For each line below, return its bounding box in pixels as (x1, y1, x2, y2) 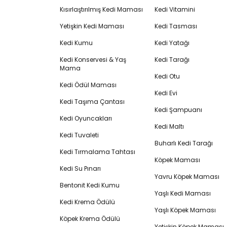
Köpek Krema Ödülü (60, 214, 120, 223)
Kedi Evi (154, 89, 177, 97)
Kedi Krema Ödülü (60, 198, 115, 206)
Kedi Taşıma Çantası (60, 97, 125, 106)
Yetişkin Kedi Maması (60, 22, 124, 30)
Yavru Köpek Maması (154, 172, 219, 181)
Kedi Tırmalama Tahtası (60, 147, 135, 156)
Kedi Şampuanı (154, 105, 202, 114)
